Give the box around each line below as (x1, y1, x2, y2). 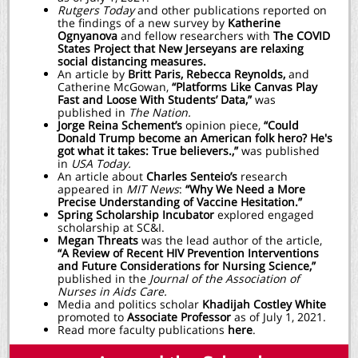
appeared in (58, 181, 126, 197)
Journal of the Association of (149, 271, 300, 286)
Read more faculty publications (58, 322, 228, 337)
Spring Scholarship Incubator (58, 207, 214, 222)
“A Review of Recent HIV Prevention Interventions (58, 245, 319, 261)
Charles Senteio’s (146, 169, 241, 184)
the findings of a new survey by (58, 15, 228, 30)
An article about (58, 169, 146, 184)
